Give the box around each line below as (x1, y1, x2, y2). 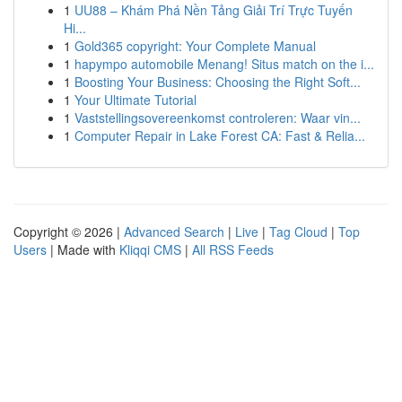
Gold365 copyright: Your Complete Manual (74, 37, 316, 55)
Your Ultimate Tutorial (74, 91, 197, 109)
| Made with (47, 240, 119, 258)
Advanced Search (124, 223, 224, 240)
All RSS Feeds (192, 240, 274, 258)
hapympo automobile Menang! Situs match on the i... (74, 55, 374, 73)
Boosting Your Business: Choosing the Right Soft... (74, 73, 361, 91)
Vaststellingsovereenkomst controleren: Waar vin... (74, 109, 361, 127)
